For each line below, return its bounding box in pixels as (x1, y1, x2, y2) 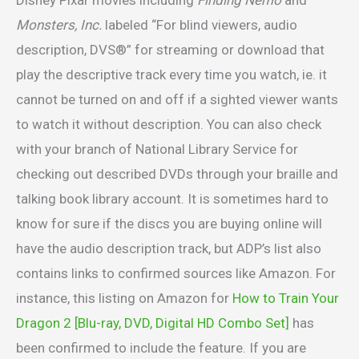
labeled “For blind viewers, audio (102, 17, 297, 34)
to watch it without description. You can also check (16, 116, 321, 133)
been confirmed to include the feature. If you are (16, 340, 306, 357)
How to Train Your (232, 290, 339, 307)
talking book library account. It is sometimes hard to (16, 191, 329, 208)
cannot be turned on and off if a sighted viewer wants (16, 91, 338, 108)
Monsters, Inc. (16, 17, 102, 34)
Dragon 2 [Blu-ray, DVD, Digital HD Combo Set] (16, 315, 289, 332)
